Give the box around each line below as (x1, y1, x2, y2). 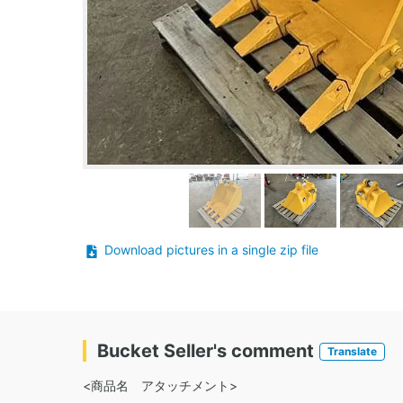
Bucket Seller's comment (97, 339, 314, 362)
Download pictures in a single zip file (104, 242, 318, 258)
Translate (327, 345, 377, 359)
